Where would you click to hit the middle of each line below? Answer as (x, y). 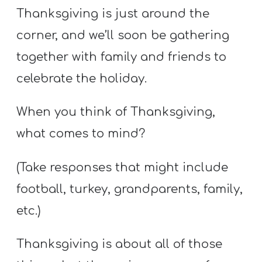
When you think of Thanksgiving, (116, 112)
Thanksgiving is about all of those (120, 244)
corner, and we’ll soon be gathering (123, 36)
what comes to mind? (81, 134)
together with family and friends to (122, 57)
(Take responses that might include (123, 167)
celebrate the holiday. (82, 79)
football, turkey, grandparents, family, (130, 189)
